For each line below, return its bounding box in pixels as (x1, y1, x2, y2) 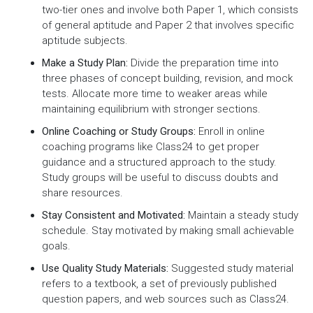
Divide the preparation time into (128, 56, 279, 69)
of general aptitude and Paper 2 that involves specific (42, 18, 294, 31)
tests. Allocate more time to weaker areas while (42, 87, 268, 100)
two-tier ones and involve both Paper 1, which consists (42, 3, 298, 16)
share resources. (42, 186, 123, 199)
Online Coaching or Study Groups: (42, 124, 196, 138)
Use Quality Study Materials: (42, 261, 168, 275)
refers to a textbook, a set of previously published (42, 277, 277, 290)
